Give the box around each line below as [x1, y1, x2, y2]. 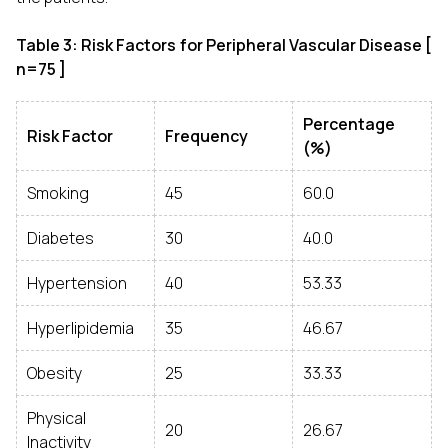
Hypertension [27, 272, 127, 294]
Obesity [27, 362, 82, 384]
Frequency [165, 125, 248, 147]
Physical [27, 407, 86, 429]
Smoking [27, 182, 89, 204]
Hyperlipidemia [27, 317, 134, 339]
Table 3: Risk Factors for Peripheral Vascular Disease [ [16, 34, 432, 56]
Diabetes [27, 227, 94, 249]
